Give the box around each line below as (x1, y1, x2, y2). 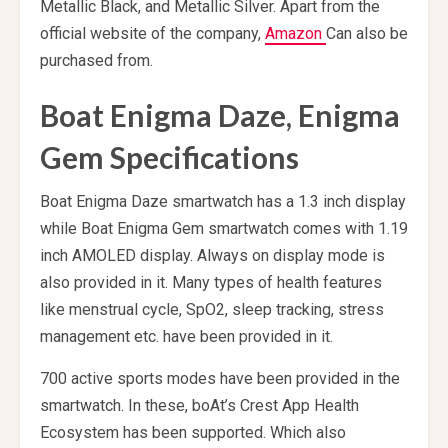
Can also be (326, 24, 408, 44)
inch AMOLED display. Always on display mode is (40, 246, 385, 266)
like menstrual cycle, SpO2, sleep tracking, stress (40, 300, 384, 320)
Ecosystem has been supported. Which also (40, 423, 346, 443)
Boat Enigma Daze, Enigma (40, 97, 400, 134)
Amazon (265, 24, 326, 44)
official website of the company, (40, 24, 265, 44)
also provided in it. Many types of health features (40, 273, 382, 293)
